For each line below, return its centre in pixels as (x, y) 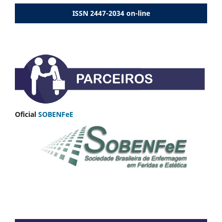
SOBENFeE (56, 114)
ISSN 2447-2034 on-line (111, 13)
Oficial (27, 114)
